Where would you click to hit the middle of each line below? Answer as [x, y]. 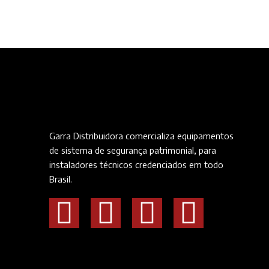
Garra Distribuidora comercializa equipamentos [141, 136]
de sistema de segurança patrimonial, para [133, 150]
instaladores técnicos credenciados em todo [136, 165]
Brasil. [61, 179]
